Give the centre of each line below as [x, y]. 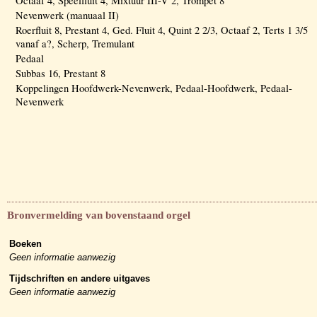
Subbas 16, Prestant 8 [60, 73]
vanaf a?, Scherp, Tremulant [75, 43]
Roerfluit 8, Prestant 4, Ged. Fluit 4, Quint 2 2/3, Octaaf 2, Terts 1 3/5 [162, 30]
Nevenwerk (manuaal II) [67, 15]
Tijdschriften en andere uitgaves [80, 279]
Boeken [25, 244]
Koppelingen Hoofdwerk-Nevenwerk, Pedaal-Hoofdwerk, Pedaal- [154, 88]
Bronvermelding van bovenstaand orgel [99, 215]
